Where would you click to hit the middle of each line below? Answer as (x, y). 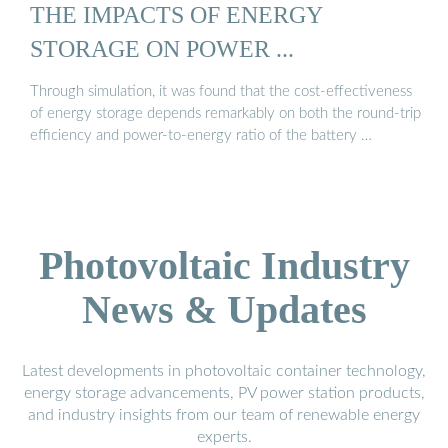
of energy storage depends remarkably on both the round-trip (225, 113)
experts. (224, 436)
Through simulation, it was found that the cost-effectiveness (221, 91)
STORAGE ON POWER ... (162, 48)
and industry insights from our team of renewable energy (224, 414)
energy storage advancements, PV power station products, (224, 392)
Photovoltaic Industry (224, 265)
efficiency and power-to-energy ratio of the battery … (201, 135)
